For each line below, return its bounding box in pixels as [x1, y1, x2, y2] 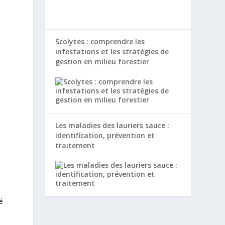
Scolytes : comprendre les [55, 37, 145, 47]
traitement [55, 140, 95, 150]
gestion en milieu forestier [55, 57, 150, 67]
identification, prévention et [55, 130, 155, 140]
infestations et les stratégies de [55, 47, 169, 57]
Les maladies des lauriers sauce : [55, 120, 170, 130]
